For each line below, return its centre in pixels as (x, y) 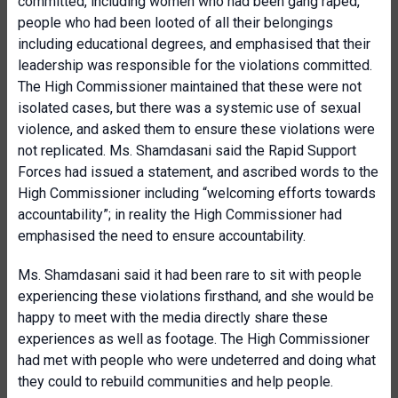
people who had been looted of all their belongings (175, 23)
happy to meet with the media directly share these (173, 318)
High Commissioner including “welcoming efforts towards (197, 193)
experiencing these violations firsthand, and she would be (196, 296)
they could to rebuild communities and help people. (175, 382)
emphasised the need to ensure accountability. (162, 236)
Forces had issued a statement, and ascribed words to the (198, 172)
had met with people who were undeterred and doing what (197, 360)
